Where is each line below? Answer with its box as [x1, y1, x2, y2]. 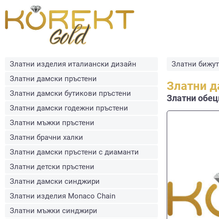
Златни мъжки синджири [10, 206, 97, 215]
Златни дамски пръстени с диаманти [10, 148, 139, 156]
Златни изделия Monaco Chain [10, 192, 115, 200]
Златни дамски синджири [10, 177, 100, 186]
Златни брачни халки [10, 133, 83, 142]
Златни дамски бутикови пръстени [10, 89, 131, 98]
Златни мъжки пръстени [10, 118, 94, 127]
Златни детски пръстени [10, 162, 94, 171]
